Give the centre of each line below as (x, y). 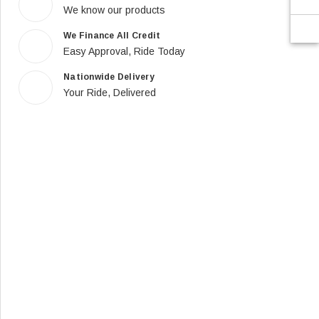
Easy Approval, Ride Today (124, 51)
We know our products (114, 10)
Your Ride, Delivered (110, 92)
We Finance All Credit (112, 35)
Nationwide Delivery (109, 77)
